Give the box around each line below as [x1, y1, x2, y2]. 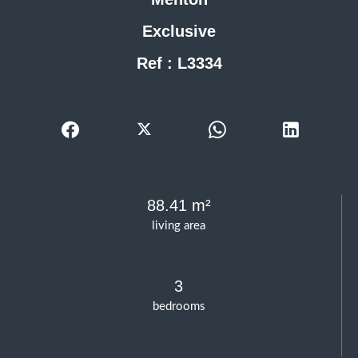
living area [152, 220, 205, 233]
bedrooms [152, 300, 205, 313]
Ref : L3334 [136, 54, 222, 73]
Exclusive [142, 22, 216, 41]
